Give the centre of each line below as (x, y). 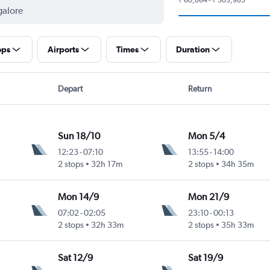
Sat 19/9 (205, 257)
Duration (193, 49)
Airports (63, 49)
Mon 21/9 (208, 196)
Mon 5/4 (206, 136)
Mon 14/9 (79, 196)
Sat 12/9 (76, 257)
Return (200, 88)
